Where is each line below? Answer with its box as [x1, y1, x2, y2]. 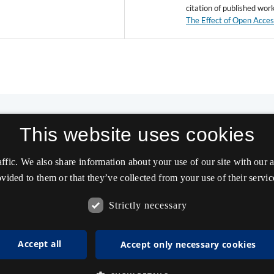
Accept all [18, 238, 62, 250]
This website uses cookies [20, 124, 254, 146]
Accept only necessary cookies [120, 239, 256, 250]
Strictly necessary [108, 199, 187, 210]
